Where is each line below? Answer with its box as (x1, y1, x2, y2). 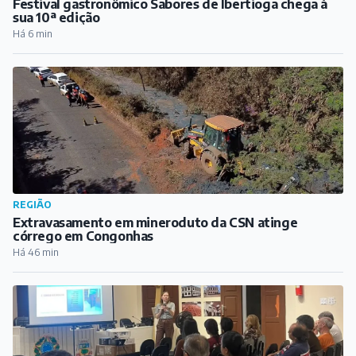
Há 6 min (13, 27, 52, 40)
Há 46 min (13, 246, 59, 258)
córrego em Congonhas (13, 227, 153, 244)
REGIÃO (13, 198, 52, 211)
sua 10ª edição (13, 9, 100, 25)
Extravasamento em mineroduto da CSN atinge (13, 214, 298, 230)
